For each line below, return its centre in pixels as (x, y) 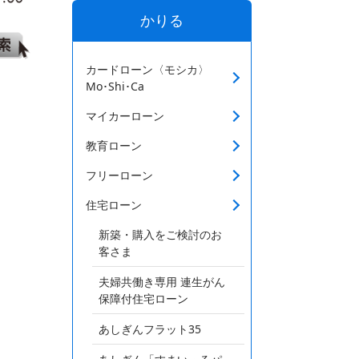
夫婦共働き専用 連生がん (162, 282)
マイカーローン (125, 116)
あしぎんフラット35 (150, 329)
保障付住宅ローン (143, 298)
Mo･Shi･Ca (115, 86)
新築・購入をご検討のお (160, 234)
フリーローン (119, 175)
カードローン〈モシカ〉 (147, 69)
